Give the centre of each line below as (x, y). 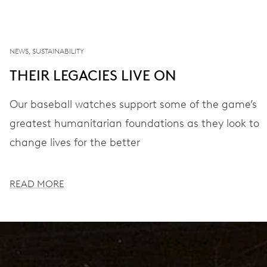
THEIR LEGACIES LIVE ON (93, 75)
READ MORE (37, 184)
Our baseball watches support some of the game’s (133, 104)
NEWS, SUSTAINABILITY (47, 51)
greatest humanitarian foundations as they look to (134, 123)
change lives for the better (75, 142)
